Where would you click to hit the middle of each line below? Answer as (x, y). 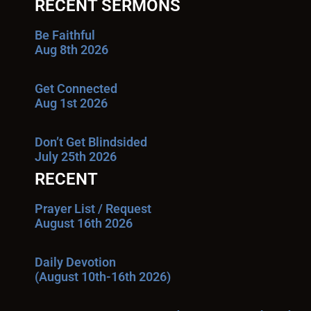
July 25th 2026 (76, 157)
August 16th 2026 (84, 223)
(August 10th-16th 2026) (103, 277)
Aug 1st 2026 (71, 103)
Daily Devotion (75, 262)
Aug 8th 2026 (72, 50)
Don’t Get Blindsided (91, 142)
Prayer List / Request (93, 209)
